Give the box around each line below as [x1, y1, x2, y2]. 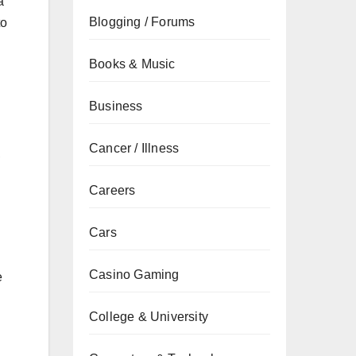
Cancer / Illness [89, 141, 180, 155]
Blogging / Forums [89, 15, 195, 29]
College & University [89, 310, 208, 323]
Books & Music [89, 57, 176, 71]
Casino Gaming [89, 268, 180, 281]
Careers [89, 184, 136, 197]
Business [89, 99, 143, 113]
